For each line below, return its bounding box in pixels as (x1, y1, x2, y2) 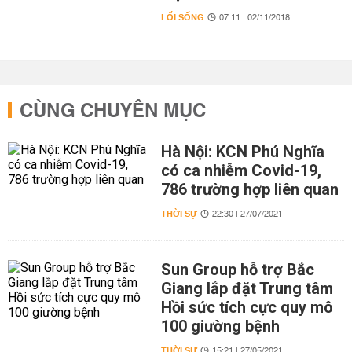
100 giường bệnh (160, 317, 280, 335)
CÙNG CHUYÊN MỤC (20, 94, 206, 129)
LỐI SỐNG (160, 9, 204, 26)
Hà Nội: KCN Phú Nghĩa (160, 142, 324, 161)
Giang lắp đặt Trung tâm (160, 279, 333, 298)
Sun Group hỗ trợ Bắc (160, 260, 314, 279)
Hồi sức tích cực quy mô (160, 298, 333, 317)
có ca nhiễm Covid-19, (160, 161, 321, 180)
